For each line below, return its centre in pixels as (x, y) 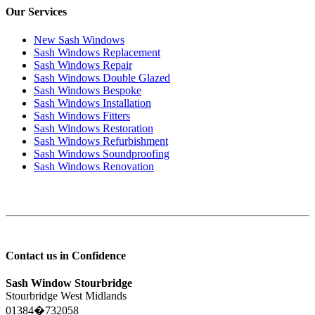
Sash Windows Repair (83, 65)
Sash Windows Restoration (94, 128)
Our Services (36, 12)
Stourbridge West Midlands (66, 296)
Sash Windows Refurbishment (101, 141)
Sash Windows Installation (92, 103)
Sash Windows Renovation (94, 166)
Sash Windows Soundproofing (102, 153)
